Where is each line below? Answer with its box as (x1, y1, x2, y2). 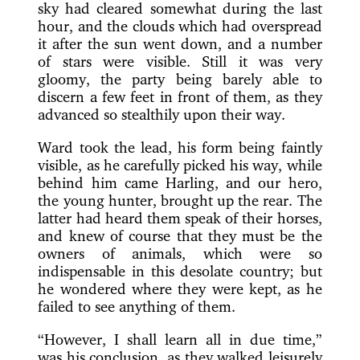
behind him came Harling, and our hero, (38, 173, 322, 191)
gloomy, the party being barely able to (38, 70, 322, 88)
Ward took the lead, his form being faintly (38, 137, 322, 156)
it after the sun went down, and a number (38, 35, 322, 53)
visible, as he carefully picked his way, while (38, 155, 322, 174)
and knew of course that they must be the (38, 226, 322, 244)
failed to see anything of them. (38, 297, 236, 315)
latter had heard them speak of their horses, (38, 208, 322, 227)
